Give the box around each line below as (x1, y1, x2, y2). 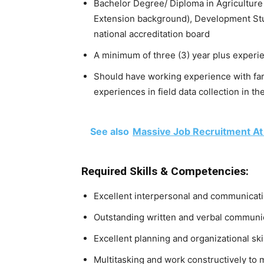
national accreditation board (94, 28, 210, 39)
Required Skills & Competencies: (81, 164, 249, 178)
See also (90, 126, 129, 137)
